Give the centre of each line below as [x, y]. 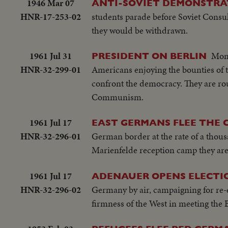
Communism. [118, 97]
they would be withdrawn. [140, 30]
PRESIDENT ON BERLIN [149, 55]
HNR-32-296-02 [50, 189]
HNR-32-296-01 [50, 136]
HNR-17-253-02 [50, 16]
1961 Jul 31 [50, 55]
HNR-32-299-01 [50, 69]
